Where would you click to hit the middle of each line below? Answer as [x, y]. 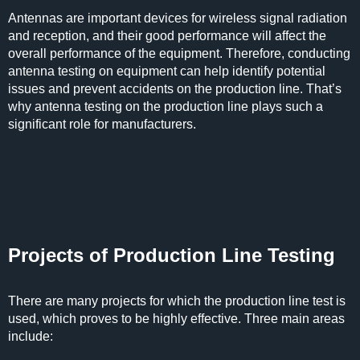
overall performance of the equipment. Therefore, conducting [179, 53]
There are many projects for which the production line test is [177, 301]
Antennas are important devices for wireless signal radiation [178, 18]
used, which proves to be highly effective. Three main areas [176, 319]
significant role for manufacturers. [102, 124]
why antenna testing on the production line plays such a [166, 106]
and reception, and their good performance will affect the [167, 36]
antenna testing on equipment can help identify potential [167, 71]
